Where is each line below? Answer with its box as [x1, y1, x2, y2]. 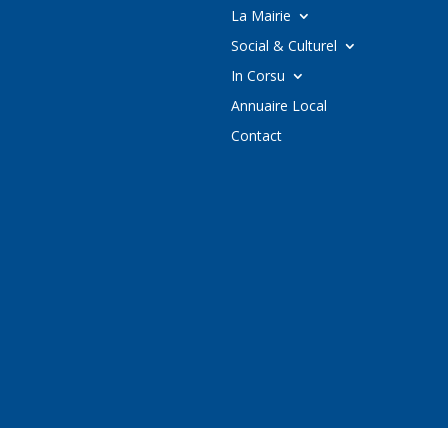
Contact [230, 126, 282, 146]
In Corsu [230, 66, 285, 86]
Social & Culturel [230, 36, 337, 56]
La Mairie [230, 6, 291, 26]
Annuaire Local [230, 96, 327, 116]
